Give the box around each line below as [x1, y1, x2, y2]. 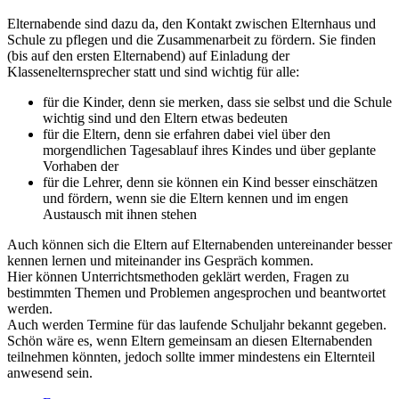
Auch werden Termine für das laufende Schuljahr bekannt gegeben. [7, 317, 387, 333]
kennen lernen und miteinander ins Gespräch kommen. [7, 253, 313, 269]
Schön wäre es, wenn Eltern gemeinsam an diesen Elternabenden [7, 333, 372, 349]
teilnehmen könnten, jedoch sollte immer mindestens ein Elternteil [7, 349, 375, 365]
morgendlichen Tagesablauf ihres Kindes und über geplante [43, 142, 376, 159]
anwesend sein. [7, 365, 93, 381]
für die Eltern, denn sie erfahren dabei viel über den [43, 126, 330, 142]
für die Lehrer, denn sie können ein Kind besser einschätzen [43, 175, 378, 191]
